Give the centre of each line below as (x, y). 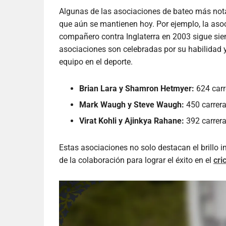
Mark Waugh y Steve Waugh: (132, 105)
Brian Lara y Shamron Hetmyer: (137, 89)
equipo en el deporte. (96, 62)
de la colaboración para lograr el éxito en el (136, 160)
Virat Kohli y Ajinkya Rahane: (132, 121)
